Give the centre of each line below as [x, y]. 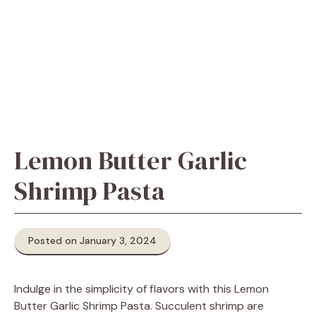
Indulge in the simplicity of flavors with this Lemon [141, 289]
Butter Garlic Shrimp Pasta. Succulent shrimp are [139, 306]
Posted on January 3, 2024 [92, 241]
